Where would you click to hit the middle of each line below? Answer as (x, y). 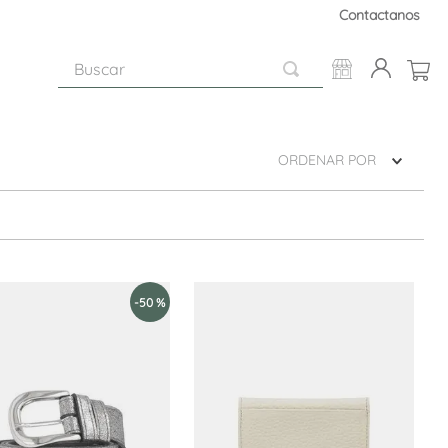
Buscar (82, 58)
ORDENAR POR (327, 160)
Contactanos (379, 15)
